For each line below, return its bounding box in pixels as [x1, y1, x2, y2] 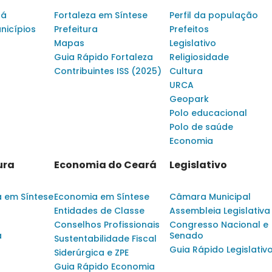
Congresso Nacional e [169, 219, 268, 231]
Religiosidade [169, 51, 229, 64]
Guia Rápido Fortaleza [54, 51, 153, 64]
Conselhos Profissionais [54, 219, 160, 231]
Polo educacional [169, 107, 247, 120]
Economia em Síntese [54, 191, 149, 203]
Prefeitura [54, 23, 98, 36]
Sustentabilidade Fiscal [54, 233, 157, 245]
